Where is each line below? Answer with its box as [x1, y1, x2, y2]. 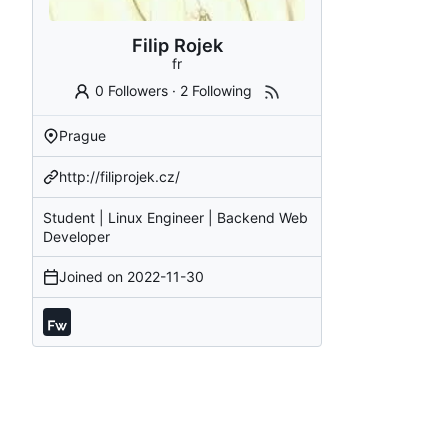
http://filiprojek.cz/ [59, 167, 180, 185]
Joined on [59, 267, 127, 285]
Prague [59, 126, 106, 144]
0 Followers [94, 81, 168, 99]
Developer [43, 227, 110, 245]
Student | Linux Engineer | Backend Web [43, 208, 308, 226]
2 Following [179, 81, 252, 99]
